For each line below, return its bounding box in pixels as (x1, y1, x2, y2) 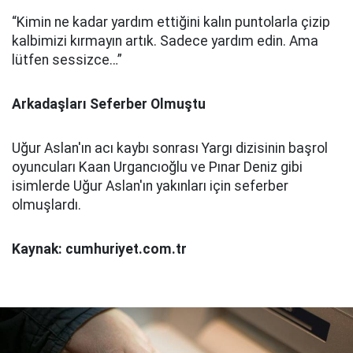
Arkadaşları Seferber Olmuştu (12, 96, 206, 112)
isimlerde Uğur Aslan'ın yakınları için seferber (12, 178, 288, 194)
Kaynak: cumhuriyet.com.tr (12, 241, 187, 257)
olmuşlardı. (12, 197, 81, 213)
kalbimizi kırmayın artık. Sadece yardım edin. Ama (12, 33, 318, 49)
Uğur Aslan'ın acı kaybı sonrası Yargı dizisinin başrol (12, 140, 328, 156)
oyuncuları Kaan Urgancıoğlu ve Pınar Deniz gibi (12, 159, 303, 175)
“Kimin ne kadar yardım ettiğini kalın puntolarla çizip (12, 14, 330, 30)
